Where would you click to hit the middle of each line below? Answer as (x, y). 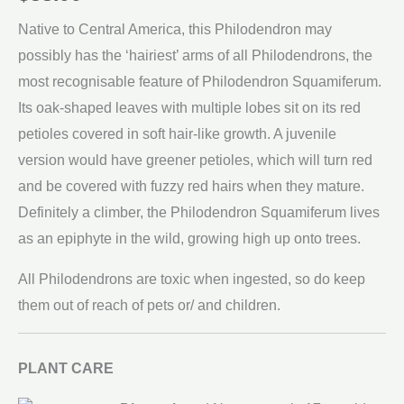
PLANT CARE (66, 369)
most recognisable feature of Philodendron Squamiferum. (200, 82)
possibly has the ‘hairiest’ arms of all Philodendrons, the (195, 56)
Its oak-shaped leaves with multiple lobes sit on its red (189, 108)
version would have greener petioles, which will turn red (195, 161)
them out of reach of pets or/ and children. (149, 306)
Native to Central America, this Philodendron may (175, 30)
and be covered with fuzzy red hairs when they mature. (191, 187)
